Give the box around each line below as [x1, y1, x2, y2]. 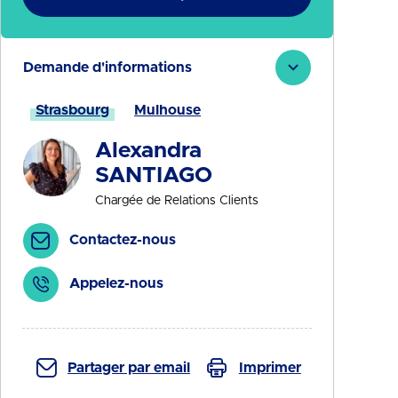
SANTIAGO [94, 164, 212, 187]
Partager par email [68, 361, 190, 375]
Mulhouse [134, 103, 201, 117]
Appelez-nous [69, 276, 163, 291]
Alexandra [94, 139, 202, 162]
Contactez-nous [69, 233, 176, 247]
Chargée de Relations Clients [94, 195, 259, 207]
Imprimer [238, 361, 301, 375]
